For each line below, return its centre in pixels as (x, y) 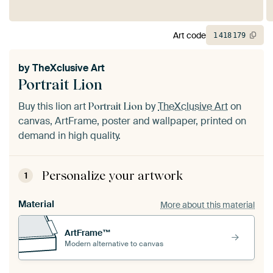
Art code (190, 35)
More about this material (207, 204)
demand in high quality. (69, 136)
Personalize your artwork (112, 176)
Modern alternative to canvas (114, 243)
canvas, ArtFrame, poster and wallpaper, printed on (132, 121)
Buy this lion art (53, 107)
